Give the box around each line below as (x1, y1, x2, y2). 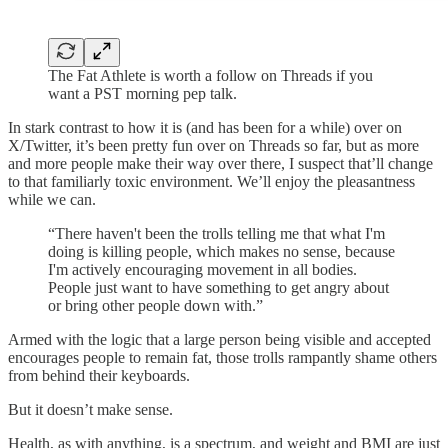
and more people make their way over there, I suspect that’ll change (8, 155, 433, 173)
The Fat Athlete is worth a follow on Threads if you (48, 67, 373, 85)
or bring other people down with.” (48, 297, 263, 315)
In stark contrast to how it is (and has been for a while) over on (8, 119, 402, 137)
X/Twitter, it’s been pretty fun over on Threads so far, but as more (8, 137, 419, 155)
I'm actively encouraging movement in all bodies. (48, 261, 357, 279)
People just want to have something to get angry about (48, 279, 389, 297)
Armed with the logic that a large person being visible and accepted (8, 331, 431, 349)
